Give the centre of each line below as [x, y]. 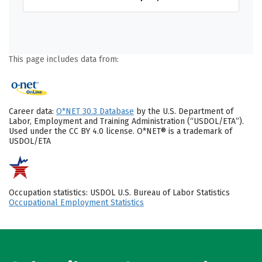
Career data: [32, 112]
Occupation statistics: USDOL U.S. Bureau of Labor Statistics [119, 192]
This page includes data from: [64, 59]
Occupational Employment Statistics [76, 202]
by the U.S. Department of [184, 112]
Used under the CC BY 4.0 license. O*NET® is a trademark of [120, 132]
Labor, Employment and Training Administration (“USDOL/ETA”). [126, 122]
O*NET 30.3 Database [95, 112]
